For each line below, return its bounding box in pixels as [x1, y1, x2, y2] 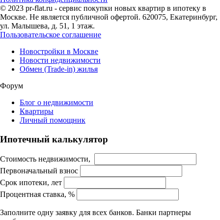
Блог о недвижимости [20, 98, 93, 107]
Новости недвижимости [20, 55, 101, 64]
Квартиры [20, 107, 54, 115]
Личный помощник [20, 115, 85, 124]
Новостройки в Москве [20, 47, 98, 55]
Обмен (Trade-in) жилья [20, 64, 98, 73]
